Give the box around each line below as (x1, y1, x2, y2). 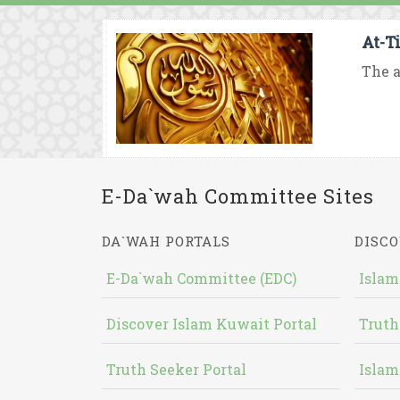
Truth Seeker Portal (106, 360, 246, 379)
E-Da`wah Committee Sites (102, 183, 374, 209)
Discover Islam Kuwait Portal (106, 314, 317, 333)
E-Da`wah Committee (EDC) (106, 269, 296, 287)
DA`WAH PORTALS (102, 232, 230, 250)
